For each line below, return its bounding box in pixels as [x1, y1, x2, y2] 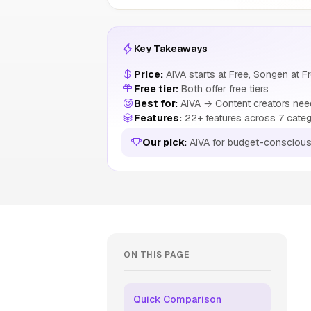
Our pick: [142, 136, 187, 149]
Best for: [134, 97, 178, 110]
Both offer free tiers [178, 83, 269, 95]
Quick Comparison [133, 293, 221, 305]
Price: [134, 68, 163, 81]
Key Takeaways [134, 42, 208, 55]
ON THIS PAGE [124, 249, 189, 260]
